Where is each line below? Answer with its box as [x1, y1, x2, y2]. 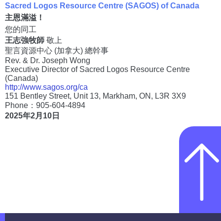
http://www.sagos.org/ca [5, 82, 88, 91]
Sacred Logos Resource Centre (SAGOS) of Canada [5, 1, 199, 10]
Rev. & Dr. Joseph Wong [5, 56, 90, 65]
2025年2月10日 [5, 111, 60, 120]
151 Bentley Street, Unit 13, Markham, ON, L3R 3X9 [5, 91, 186, 100]
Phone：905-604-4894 [5, 101, 85, 110]
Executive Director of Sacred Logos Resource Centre [5, 65, 190, 74]
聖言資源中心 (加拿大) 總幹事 [5, 46, 109, 55]
